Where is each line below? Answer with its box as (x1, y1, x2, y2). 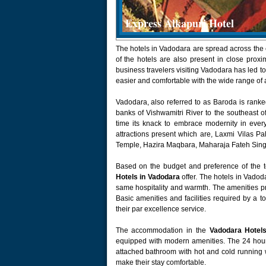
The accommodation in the (115, 226, 210, 235)
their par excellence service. (115, 205, 206, 213)
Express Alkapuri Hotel (125, 15, 234, 31)
